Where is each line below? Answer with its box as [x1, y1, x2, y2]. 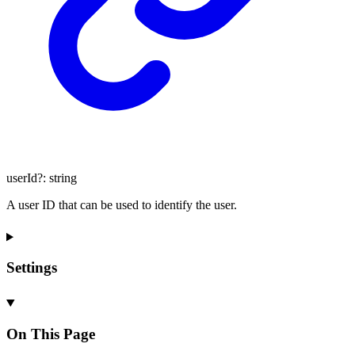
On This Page [6, 325, 95, 342]
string [49, 171, 77, 185]
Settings [6, 259, 57, 277]
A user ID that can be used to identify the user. [6, 198, 237, 212]
